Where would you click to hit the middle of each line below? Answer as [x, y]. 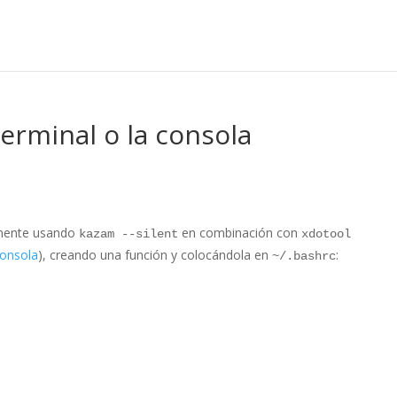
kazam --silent [129, 234]
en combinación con [240, 233]
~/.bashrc [304, 256]
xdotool [327, 234]
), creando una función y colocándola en [156, 255]
